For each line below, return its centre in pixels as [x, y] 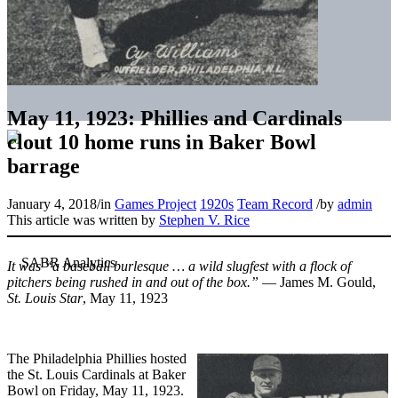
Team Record [275, 203]
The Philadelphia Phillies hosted [97, 358]
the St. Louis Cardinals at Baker [96, 374]
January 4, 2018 [52, 203]
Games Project [155, 203]
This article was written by [83, 219]
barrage [44, 166]
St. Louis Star [45, 298]
